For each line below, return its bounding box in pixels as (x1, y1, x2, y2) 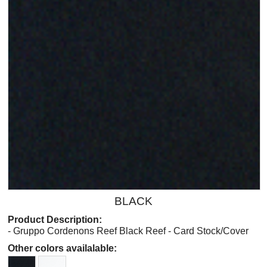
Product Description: (8, 214, 103, 225)
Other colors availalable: (8, 243, 117, 254)
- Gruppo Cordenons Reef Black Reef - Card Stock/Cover (8, 225, 249, 236)
